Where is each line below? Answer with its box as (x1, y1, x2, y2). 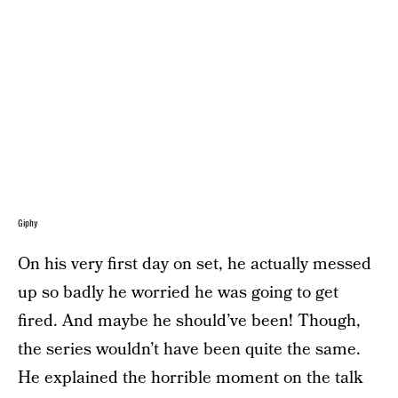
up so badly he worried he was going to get (18, 280, 338, 305)
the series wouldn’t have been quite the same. (18, 337, 361, 362)
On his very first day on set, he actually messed (18, 251, 371, 276)
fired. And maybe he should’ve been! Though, (18, 308, 361, 333)
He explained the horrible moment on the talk (18, 365, 362, 390)
